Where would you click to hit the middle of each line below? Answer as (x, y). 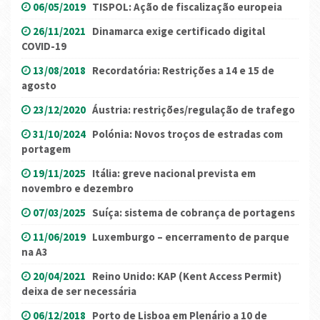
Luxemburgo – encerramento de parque (191, 237)
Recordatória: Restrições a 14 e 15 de (183, 71)
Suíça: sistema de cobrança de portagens (194, 213)
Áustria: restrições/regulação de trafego (194, 110)
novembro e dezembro (77, 189)
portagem (46, 149)
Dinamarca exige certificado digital (179, 31)
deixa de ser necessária (79, 291)
